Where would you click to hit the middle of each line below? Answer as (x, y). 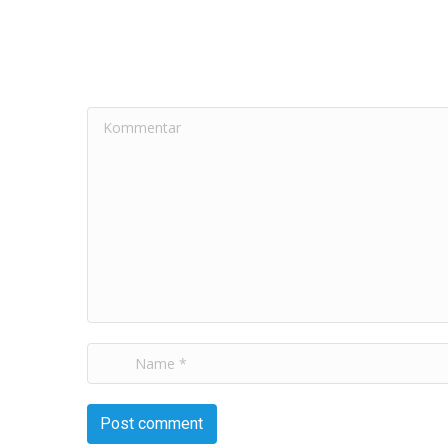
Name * (116, 355)
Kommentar (131, 119)
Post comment (152, 423)
